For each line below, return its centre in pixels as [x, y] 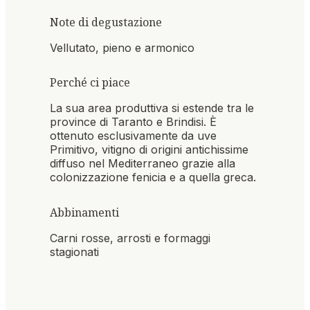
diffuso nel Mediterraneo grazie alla [143, 164]
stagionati [74, 252]
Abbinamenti [84, 212]
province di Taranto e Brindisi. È [133, 122]
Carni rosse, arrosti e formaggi [130, 238]
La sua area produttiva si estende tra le [152, 108]
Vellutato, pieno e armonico [122, 48]
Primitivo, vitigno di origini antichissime [149, 150]
